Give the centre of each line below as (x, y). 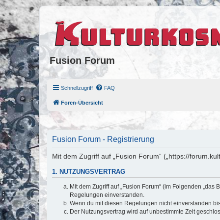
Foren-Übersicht (82, 102)
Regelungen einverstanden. (107, 195)
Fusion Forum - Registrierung (103, 139)
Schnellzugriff (77, 88)
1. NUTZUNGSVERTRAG (89, 172)
